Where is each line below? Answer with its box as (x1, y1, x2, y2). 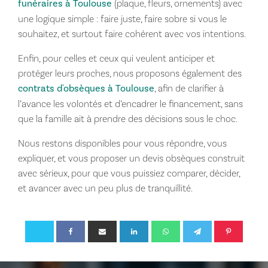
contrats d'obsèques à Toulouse (17, 82, 154, 95)
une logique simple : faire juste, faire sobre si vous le (17, 13, 227, 25)
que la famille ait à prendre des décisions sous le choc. (17, 112, 237, 124)
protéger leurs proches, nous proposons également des (17, 67, 242, 79)
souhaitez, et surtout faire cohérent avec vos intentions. (17, 28, 246, 39)
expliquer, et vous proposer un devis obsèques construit (17, 152, 245, 164)
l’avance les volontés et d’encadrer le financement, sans (17, 98, 243, 109)
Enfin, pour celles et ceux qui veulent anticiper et (17, 52, 215, 64)
